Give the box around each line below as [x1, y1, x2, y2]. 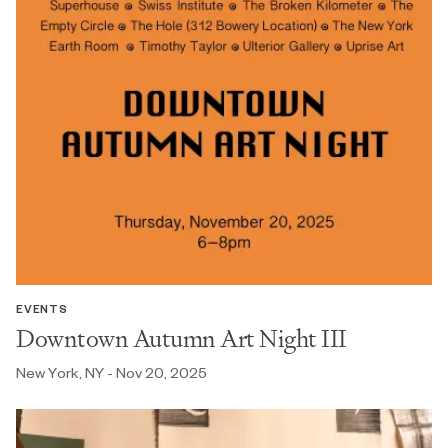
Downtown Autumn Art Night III [16, 319, 347, 357]
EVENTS [16, 300, 68, 316]
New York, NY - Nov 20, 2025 [16, 362, 207, 382]
